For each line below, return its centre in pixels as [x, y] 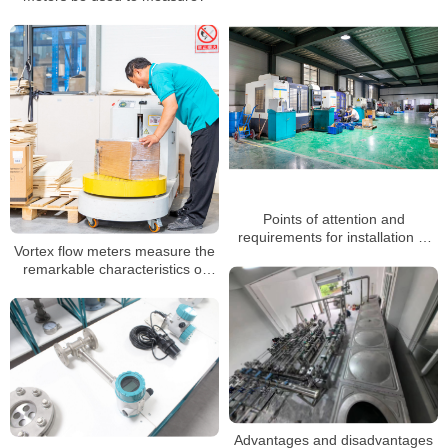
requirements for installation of [333, 237]
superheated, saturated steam [114, 286]
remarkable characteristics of [114, 268]
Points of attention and [333, 219]
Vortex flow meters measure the [114, 250]
